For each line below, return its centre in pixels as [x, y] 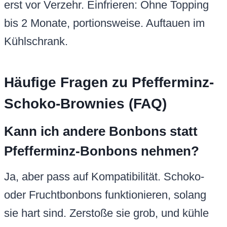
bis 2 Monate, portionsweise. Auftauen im [104, 23]
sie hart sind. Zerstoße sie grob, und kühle [106, 213]
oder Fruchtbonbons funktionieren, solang [105, 195]
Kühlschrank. [36, 42]
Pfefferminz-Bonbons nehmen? [102, 151]
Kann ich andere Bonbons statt [101, 131]
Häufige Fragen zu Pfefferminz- [109, 83]
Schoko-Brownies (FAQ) [85, 104]
